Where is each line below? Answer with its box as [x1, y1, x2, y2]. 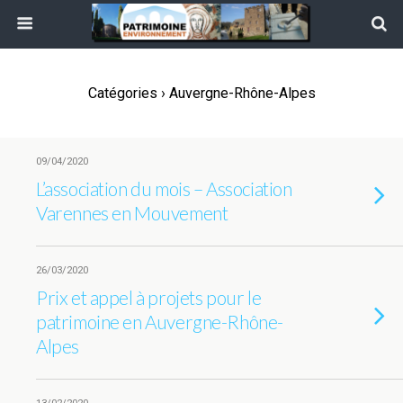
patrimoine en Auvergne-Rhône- [36, 310, 283, 333]
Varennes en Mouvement [36, 201, 228, 224]
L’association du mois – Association [36, 177, 292, 200]
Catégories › [87, 85, 166, 102]
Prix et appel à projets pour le [36, 286, 262, 309]
